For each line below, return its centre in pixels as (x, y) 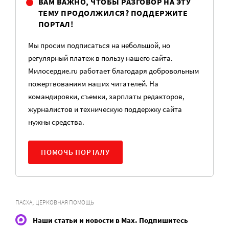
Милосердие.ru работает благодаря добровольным (114, 71)
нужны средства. (56, 122)
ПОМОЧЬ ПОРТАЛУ (75, 152)
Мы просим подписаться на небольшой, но (99, 45)
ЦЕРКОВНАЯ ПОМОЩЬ (65, 202)
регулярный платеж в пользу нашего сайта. (100, 58)
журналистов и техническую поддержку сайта (105, 109)
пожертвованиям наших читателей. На (93, 84)
